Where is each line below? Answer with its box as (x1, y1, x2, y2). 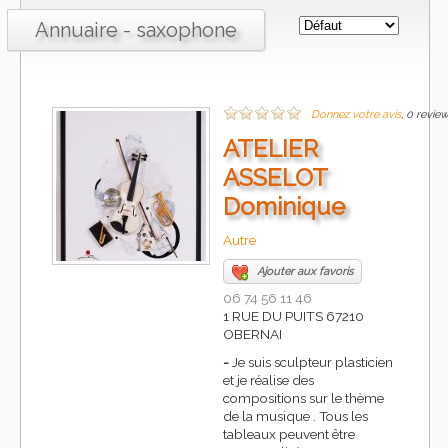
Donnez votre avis (311, 108, 401, 122)
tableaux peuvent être (223, 426, 355, 443)
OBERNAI (223, 326, 282, 343)
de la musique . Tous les (223, 408, 368, 425)
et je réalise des (223, 372, 314, 389)
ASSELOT (223, 163, 327, 193)
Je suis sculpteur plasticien (229, 354, 393, 371)
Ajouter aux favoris (257, 265, 353, 279)
